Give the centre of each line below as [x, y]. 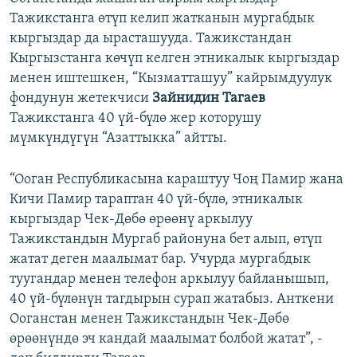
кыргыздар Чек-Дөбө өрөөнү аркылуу [131, 220]
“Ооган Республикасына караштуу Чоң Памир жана [177, 180]
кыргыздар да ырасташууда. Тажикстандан [151, 39]
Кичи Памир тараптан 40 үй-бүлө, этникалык [156, 200]
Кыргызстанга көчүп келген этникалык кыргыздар [175, 59]
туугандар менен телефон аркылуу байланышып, [169, 280]
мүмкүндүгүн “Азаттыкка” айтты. [118, 139]
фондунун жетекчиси [79, 99]
